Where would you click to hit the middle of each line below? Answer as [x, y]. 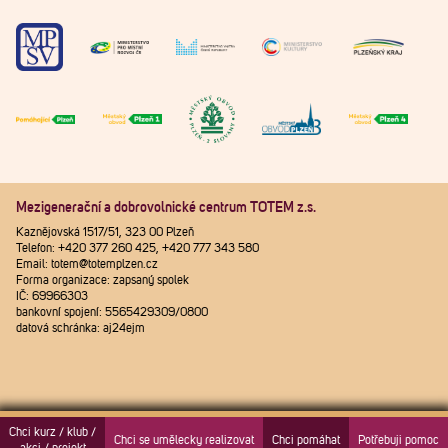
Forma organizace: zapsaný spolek [102, 281]
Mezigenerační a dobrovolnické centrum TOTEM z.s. [166, 208]
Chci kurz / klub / [52, 433]
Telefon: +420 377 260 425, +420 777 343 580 [137, 249]
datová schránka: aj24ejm [80, 329]
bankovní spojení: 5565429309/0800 [112, 313]
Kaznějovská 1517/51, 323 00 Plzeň [105, 233]
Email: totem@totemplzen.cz [87, 265]
